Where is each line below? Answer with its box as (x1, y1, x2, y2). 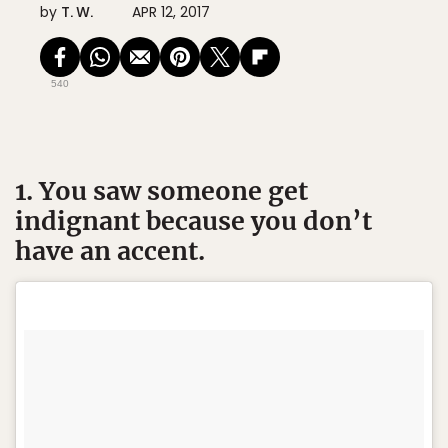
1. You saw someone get (15, 175, 308, 207)
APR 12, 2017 (132, 2, 210, 22)
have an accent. (15, 235, 205, 267)
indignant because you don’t (15, 205, 372, 237)
